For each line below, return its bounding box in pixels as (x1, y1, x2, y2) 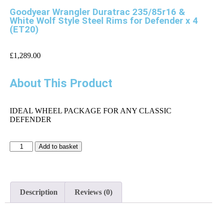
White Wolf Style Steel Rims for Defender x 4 (10, 15, 198, 26)
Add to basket (39, 143, 78, 150)
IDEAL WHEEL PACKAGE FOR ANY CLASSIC (10, 107, 171, 115)
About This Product (10, 77, 112, 90)
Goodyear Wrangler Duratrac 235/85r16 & (10, 7, 185, 17)
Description (20, 187, 58, 196)
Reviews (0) (74, 187, 112, 196)
